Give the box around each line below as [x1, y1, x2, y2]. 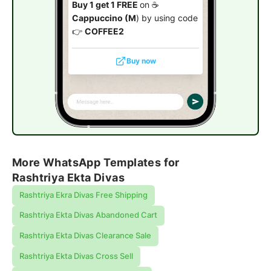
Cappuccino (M [71, 13, 136, 23]
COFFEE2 [84, 26, 124, 36]
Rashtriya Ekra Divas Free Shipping [19, 190, 148, 200]
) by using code [135, 13, 198, 23]
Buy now [126, 56, 157, 66]
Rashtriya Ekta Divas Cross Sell [19, 252, 133, 261]
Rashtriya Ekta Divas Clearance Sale [19, 231, 151, 241]
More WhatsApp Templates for [12, 155, 180, 169]
